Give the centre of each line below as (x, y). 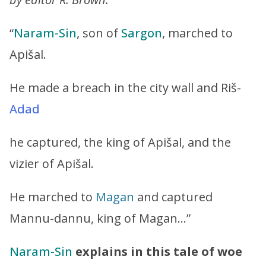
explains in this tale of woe (159, 251)
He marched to (53, 197)
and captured (173, 197)
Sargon (142, 33)
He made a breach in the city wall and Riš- (125, 87)
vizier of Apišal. (52, 163)
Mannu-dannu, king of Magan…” (100, 218)
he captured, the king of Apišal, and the (120, 142)
